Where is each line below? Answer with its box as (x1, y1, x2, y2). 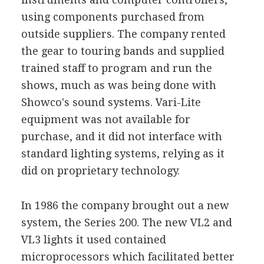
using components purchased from (21, 10, 204, 23)
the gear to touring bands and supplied (21, 44, 225, 57)
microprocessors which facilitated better (21, 250, 235, 263)
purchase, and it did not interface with (21, 130, 222, 143)
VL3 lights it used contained (21, 233, 166, 246)
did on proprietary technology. (21, 164, 180, 177)
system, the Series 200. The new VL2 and (21, 216, 232, 229)
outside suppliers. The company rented (21, 27, 226, 40)
